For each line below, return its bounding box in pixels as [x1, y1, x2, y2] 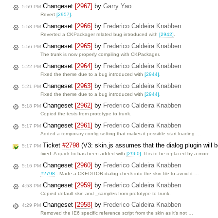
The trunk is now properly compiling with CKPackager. [40, 52, 161, 57]
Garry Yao [103, 2, 131, 10]
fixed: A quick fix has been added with [40, 151, 127, 157]
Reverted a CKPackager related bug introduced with [40, 32, 160, 37]
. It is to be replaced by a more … [141, 151, 217, 157]
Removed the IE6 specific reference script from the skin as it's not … [40, 210, 194, 216]
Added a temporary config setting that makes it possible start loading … [40, 131, 201, 137]
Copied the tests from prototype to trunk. [40, 111, 132, 117]
